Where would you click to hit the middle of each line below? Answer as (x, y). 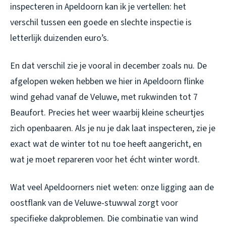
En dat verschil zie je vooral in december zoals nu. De (108, 66)
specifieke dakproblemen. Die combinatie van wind (104, 218)
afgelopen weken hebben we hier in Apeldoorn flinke (107, 81)
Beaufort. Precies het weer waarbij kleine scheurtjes (107, 112)
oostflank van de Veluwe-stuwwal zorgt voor (94, 203)
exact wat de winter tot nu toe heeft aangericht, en (106, 144)
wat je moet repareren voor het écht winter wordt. (105, 159)
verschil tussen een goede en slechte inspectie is (101, 22)
